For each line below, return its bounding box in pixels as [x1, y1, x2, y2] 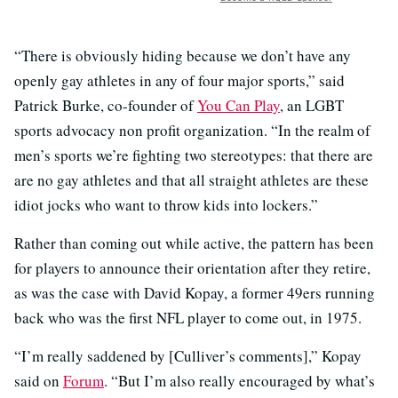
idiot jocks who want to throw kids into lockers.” [14, 195, 318, 215]
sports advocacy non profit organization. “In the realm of [14, 120, 370, 140]
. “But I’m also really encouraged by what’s [104, 370, 375, 391]
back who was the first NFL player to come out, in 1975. [14, 307, 362, 328]
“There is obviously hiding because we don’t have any [14, 45, 351, 66]
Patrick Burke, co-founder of [14, 95, 197, 115]
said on [14, 370, 63, 391]
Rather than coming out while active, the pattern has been [14, 233, 374, 253]
